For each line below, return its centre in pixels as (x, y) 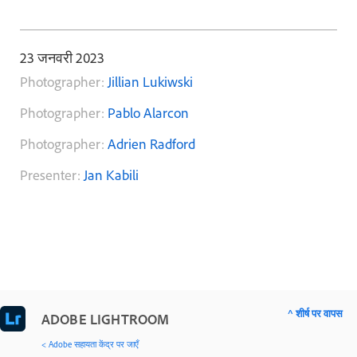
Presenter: (52, 175)
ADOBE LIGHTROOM (106, 320)
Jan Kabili (111, 175)
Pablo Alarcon (148, 113)
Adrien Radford (151, 144)
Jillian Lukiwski (150, 82)
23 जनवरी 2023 (62, 58)
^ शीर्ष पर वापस (315, 314)
